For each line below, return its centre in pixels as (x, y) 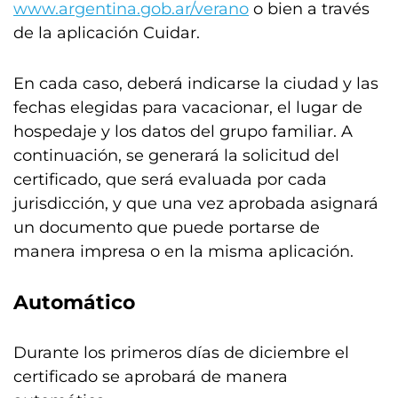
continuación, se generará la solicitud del (176, 155)
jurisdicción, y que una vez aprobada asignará (196, 203)
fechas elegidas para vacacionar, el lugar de (188, 107)
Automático (74, 302)
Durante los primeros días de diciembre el (181, 353)
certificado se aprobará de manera (151, 377)
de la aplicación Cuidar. (107, 33)
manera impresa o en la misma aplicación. (183, 251)
